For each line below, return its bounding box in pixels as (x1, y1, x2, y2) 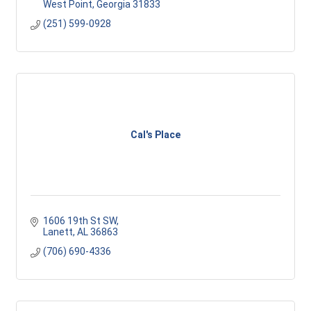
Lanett (42, 226, 73, 237)
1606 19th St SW (42, 215, 117, 226)
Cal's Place (131, 128, 180, 140)
